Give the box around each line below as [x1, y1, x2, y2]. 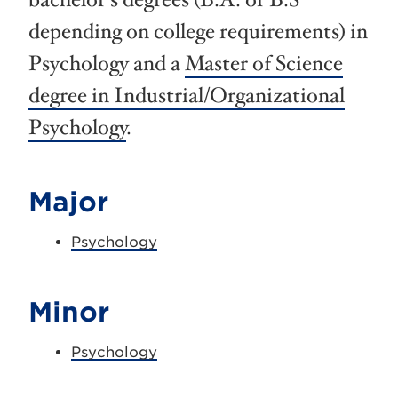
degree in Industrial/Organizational [28, 82, 345, 110]
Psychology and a [28, 50, 185, 78]
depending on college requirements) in [28, 18, 368, 46]
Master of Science [185, 50, 343, 78]
